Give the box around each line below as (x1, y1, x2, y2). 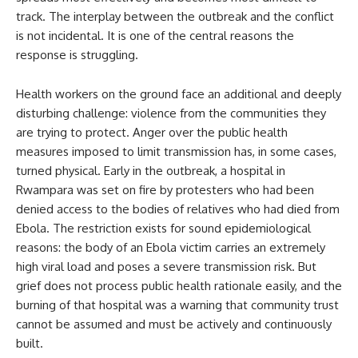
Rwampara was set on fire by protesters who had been (16, 182, 314, 197)
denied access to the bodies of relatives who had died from (16, 201, 340, 217)
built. (16, 336, 43, 351)
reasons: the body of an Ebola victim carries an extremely (16, 240, 325, 255)
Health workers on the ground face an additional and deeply (16, 86, 341, 101)
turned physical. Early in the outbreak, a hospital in (16, 163, 285, 178)
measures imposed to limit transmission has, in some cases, (16, 144, 336, 159)
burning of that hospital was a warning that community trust (16, 297, 339, 312)
